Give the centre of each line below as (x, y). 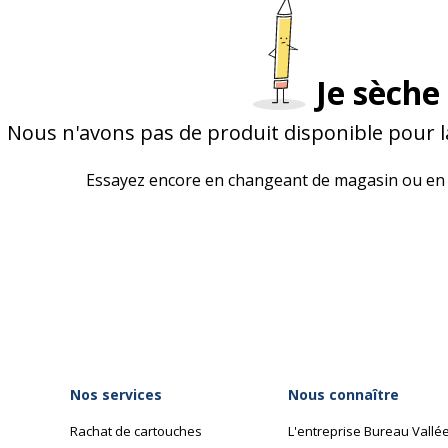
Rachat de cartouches (136, 431)
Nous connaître (343, 394)
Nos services (116, 394)
